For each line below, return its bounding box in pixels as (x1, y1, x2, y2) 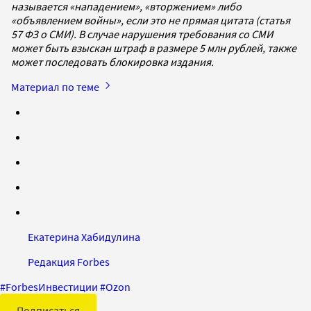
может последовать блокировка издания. (11, 54, 214, 69)
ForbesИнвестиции (6, 279, 98, 294)
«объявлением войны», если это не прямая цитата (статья (11, 12, 290, 27)
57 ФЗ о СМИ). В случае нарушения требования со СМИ (11, 26, 273, 41)
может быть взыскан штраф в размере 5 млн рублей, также (11, 40, 296, 55)
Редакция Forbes (28, 254, 110, 269)
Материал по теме (11, 79, 101, 94)
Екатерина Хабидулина (28, 229, 140, 244)
